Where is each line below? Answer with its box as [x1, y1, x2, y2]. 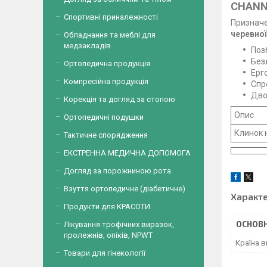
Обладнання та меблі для [64, 30, 156, 39]
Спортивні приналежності [64, 13, 158, 21]
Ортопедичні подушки [64, 113, 144, 122]
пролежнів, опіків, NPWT [64, 231, 153, 240]
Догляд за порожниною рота [64, 166, 171, 175]
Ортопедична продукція [64, 59, 150, 68]
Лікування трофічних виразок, [64, 220, 174, 229]
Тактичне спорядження [64, 131, 148, 139]
